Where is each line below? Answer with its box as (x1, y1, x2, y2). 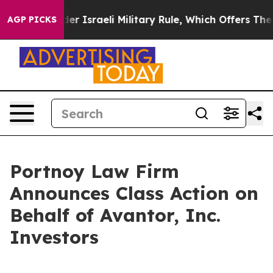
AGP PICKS (7, 14, 57, 25)
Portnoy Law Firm (10, 160, 179, 183)
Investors (10, 225, 99, 249)
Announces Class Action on (10, 182, 258, 205)
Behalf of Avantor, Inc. (10, 204, 221, 227)
